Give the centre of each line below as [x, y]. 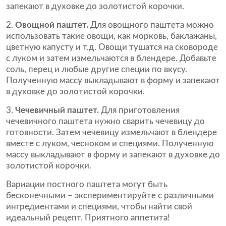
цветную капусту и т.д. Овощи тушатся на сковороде [112, 47]
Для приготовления [139, 110]
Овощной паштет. [52, 25]
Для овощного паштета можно [151, 25]
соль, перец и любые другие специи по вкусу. [97, 69]
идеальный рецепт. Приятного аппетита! [88, 218]
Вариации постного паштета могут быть [87, 184]
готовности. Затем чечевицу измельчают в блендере [111, 132]
